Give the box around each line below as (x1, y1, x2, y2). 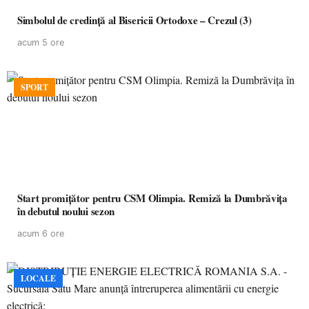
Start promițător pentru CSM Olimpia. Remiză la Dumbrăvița (17, 190, 288, 206)
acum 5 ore (17, 37, 64, 48)
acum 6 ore (17, 228, 64, 239)
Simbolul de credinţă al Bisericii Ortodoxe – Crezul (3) (17, 12, 252, 28)
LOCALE (21, 272, 56, 284)
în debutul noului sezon (17, 203, 115, 219)
